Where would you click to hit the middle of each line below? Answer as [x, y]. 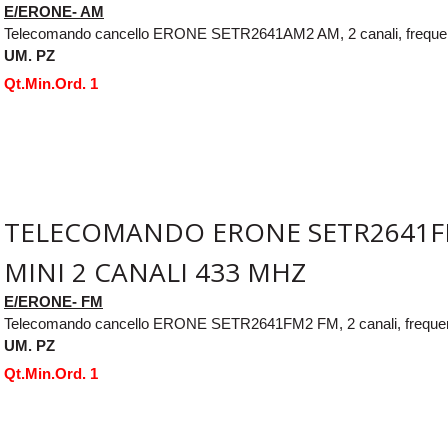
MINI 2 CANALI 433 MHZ [155, 271]
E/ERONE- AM [54, 11]
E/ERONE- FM [53, 301]
